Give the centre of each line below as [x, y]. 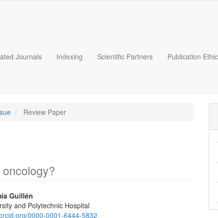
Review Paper [44, 112]
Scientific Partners [125, 56]
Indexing [70, 56]
